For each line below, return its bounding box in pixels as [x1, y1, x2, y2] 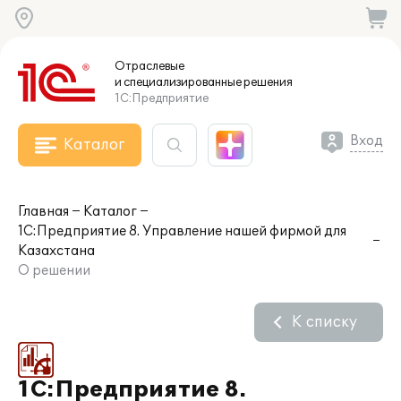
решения [242, 75, 293, 90]
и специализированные [115, 75, 242, 90]
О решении [18, 263, 90, 278]
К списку [292, 313, 357, 331]
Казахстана [18, 243, 95, 259]
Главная [18, 204, 69, 219]
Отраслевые [115, 59, 184, 73]
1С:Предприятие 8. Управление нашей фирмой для [18, 224, 346, 239]
